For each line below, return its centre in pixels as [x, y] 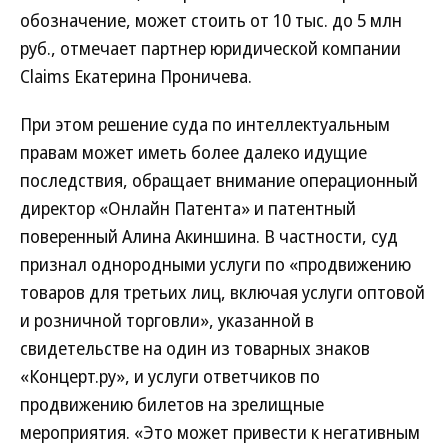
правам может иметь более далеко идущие [193, 152]
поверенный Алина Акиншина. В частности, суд [209, 236]
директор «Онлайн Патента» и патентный [188, 208]
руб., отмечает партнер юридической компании [210, 48]
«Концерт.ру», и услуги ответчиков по [170, 376]
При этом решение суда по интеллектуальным [205, 124]
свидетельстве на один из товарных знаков [195, 348]
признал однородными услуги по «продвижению [215, 264]
